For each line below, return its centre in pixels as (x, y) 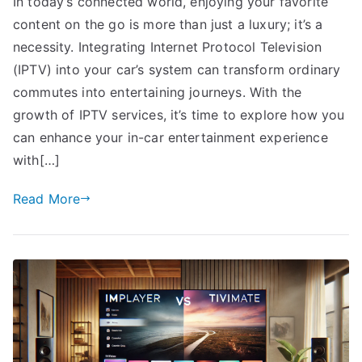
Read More (47, 198)
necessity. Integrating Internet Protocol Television (168, 46)
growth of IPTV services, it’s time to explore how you (179, 114)
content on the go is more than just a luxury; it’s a (168, 24)
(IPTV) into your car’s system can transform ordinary (177, 69)
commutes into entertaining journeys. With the (158, 92)
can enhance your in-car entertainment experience (170, 137)
